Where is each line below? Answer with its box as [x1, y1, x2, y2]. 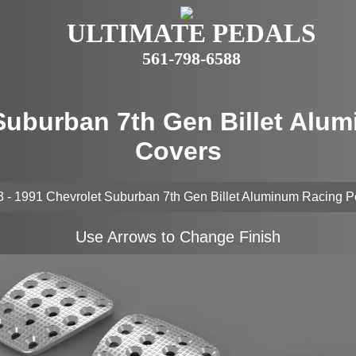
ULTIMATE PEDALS [67, 19, 315, 48]
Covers [134, 137, 222, 165]
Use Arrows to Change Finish [75, 228, 281, 246]
